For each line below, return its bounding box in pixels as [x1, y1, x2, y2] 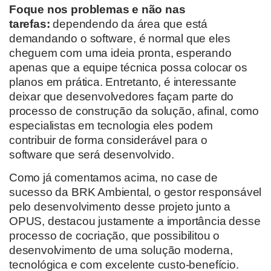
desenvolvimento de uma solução [9, 244, 184, 257]
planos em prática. [9, 75, 106, 88]
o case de [167, 171, 218, 184]
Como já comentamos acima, [9, 171, 162, 184]
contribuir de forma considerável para [9, 133, 201, 146]
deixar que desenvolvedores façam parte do [9, 90, 234, 103]
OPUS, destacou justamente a [9, 215, 167, 228]
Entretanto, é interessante [105, 75, 237, 88]
